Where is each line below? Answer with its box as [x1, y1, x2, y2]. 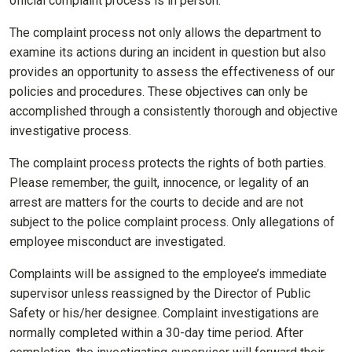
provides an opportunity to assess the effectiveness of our [9, 64, 335, 80]
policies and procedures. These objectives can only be [9, 84, 308, 100]
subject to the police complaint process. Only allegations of [9, 214, 335, 230]
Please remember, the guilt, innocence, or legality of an [9, 175, 309, 191]
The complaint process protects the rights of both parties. [9, 156, 326, 171]
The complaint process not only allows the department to [9, 25, 321, 41]
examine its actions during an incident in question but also [9, 45, 326, 60]
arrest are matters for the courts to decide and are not [9, 195, 303, 211]
